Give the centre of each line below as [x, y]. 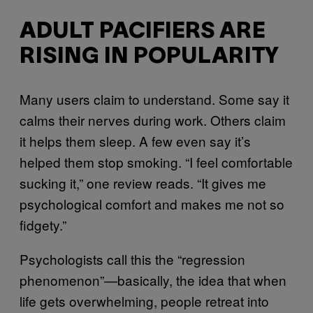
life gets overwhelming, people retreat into [144, 300]
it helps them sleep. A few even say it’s [135, 140]
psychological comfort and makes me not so [152, 203]
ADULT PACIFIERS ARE [143, 32]
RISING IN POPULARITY [149, 57]
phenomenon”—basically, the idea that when [153, 279]
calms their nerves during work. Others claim [153, 119]
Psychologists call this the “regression [132, 259]
